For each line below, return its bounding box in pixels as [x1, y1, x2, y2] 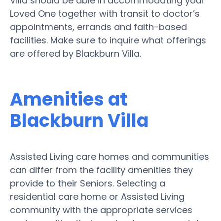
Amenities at [10, 86, 127, 112]
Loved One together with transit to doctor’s [10, 7, 200, 20]
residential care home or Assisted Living [10, 190, 184, 203]
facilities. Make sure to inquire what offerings [10, 34, 206, 46]
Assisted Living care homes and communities [10, 150, 209, 163]
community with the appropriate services [10, 203, 192, 216]
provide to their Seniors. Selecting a [10, 177, 165, 189]
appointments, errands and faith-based [10, 20, 187, 33]
